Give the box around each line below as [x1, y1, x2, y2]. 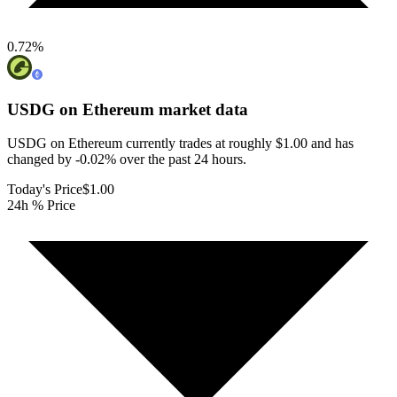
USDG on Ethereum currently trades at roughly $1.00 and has [7, 136, 354, 152]
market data [154, 99, 248, 119]
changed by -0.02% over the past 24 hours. [7, 152, 246, 167]
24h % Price [7, 198, 75, 214]
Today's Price [7, 182, 82, 198]
